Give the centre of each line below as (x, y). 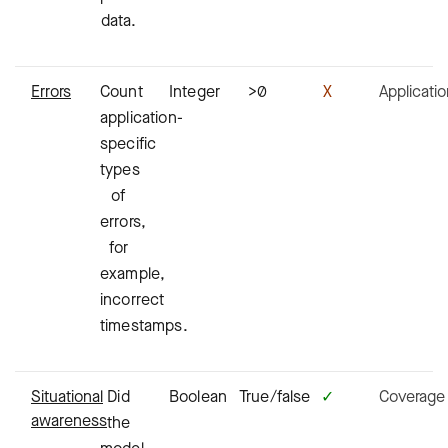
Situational (67, 396)
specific (128, 143)
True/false (275, 396)
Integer (195, 91)
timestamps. (144, 325)
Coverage (412, 396)
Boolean (198, 396)
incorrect (132, 299)
